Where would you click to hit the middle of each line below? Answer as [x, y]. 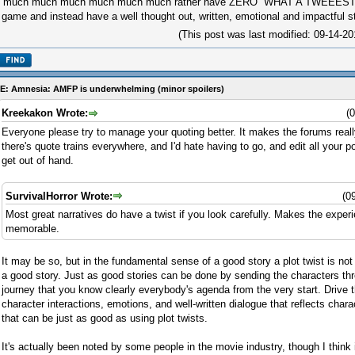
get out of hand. [38, 160]
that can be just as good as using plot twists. [105, 319]
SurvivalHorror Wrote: [59, 196]
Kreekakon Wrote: [45, 113]
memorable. [32, 229]
